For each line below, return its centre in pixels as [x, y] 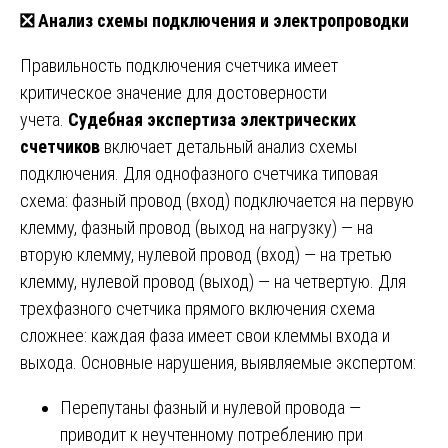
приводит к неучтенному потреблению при [211, 434]
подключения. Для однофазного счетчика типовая [199, 173]
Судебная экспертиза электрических [212, 119]
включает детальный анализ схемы [228, 146]
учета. [44, 119]
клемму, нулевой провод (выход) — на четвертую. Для [213, 281]
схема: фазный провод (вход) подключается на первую [217, 200]
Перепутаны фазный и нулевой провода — [210, 407]
